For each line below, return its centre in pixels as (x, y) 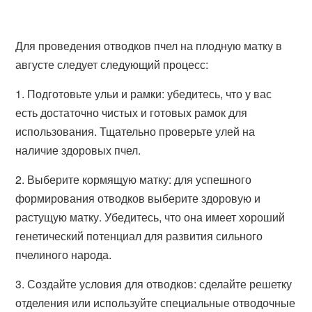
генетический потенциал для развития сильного (139, 236)
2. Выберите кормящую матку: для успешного (134, 179)
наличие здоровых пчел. (78, 150)
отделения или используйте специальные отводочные (156, 303)
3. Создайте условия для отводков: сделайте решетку (154, 284)
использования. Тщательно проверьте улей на (135, 131)
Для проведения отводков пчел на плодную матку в (149, 46)
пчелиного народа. (64, 255)
